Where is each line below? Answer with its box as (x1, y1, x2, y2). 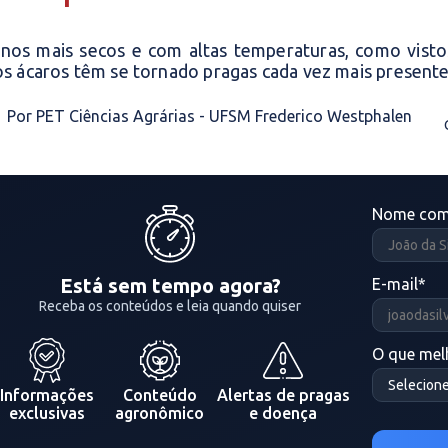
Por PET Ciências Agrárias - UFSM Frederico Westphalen (7, 107, 412, 125)
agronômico (115, 404, 205, 423)
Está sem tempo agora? (59, 274, 281, 298)
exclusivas (8, 404, 85, 423)
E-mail (371, 275, 418, 293)
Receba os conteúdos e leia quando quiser (39, 298, 302, 315)
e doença (249, 404, 318, 423)
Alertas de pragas (216, 386, 350, 405)
